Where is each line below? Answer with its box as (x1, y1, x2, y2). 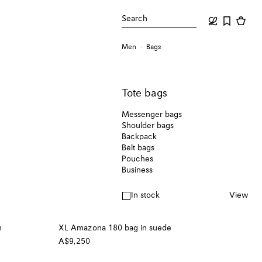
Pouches (122, 155, 154, 164)
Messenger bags (122, 111, 182, 119)
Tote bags (122, 88, 168, 99)
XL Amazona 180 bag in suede (58, 224, 171, 233)
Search (122, 15, 148, 23)
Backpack (122, 133, 157, 142)
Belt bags (122, 144, 155, 153)
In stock (131, 191, 160, 200)
